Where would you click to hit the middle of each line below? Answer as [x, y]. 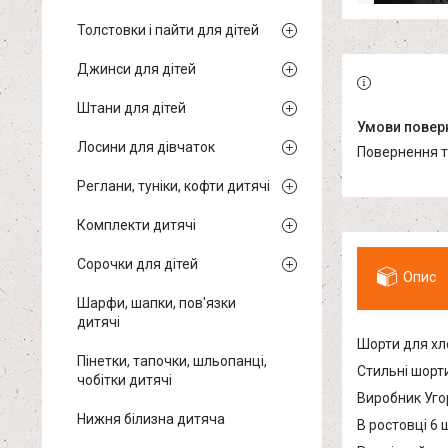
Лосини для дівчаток [146, 147]
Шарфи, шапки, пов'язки [156, 303]
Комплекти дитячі [136, 225]
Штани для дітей [131, 108]
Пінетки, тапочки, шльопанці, [172, 361]
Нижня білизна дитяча [151, 419]
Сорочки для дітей [137, 264]
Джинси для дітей [136, 69]
